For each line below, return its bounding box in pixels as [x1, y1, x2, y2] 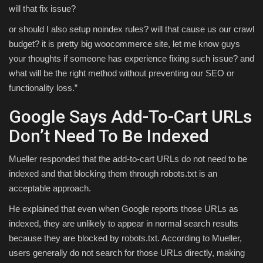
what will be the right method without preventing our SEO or [9, 68, 234, 79]
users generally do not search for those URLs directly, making [9, 248, 245, 258]
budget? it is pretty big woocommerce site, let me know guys [9, 39, 240, 49]
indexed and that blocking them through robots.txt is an [9, 168, 217, 179]
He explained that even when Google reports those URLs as [9, 204, 238, 214]
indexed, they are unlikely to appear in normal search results [9, 218, 238, 229]
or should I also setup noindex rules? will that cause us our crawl [9, 24, 254, 35]
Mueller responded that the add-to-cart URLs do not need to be [9, 154, 247, 164]
